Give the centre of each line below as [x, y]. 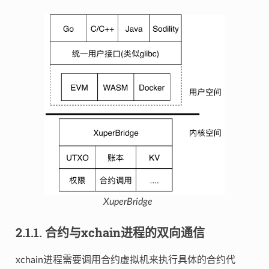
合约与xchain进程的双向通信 [125, 232]
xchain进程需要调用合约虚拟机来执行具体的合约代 [125, 260]
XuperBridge [128, 201]
